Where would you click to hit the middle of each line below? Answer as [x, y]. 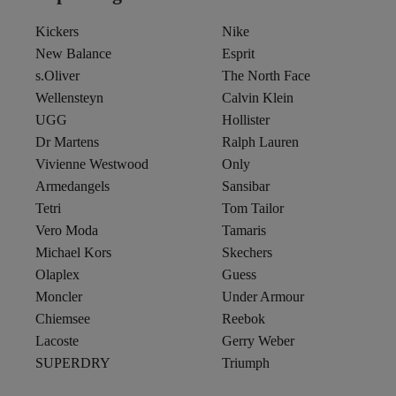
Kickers [57, 31]
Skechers [247, 252]
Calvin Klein [257, 97]
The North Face [266, 75]
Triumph [245, 362]
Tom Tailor [252, 208]
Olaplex [57, 274]
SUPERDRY [73, 362]
